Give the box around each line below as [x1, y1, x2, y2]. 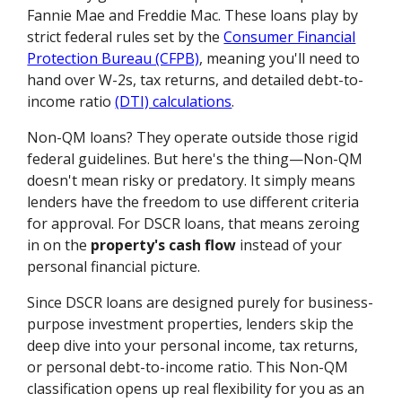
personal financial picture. [27, 257, 201, 277]
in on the [27, 235, 92, 256]
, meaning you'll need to [199, 48, 361, 69]
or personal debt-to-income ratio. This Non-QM [27, 357, 349, 378]
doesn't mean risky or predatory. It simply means [27, 170, 356, 191]
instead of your [236, 235, 343, 256]
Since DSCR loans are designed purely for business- [27, 293, 374, 313]
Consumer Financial [223, 27, 356, 48]
